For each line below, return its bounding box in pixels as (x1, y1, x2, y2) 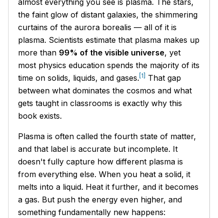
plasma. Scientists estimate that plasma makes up (18, 35, 200, 45)
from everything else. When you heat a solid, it (18, 169, 191, 179)
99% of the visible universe (59, 47, 165, 57)
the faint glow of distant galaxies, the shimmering (18, 9, 198, 19)
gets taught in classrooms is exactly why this (18, 98, 182, 108)
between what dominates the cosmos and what (18, 85, 192, 95)
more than (18, 47, 59, 57)
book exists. (18, 110, 62, 121)
